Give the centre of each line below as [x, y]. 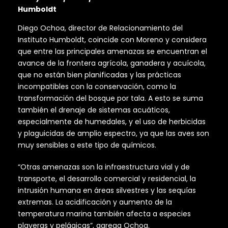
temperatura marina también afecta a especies [104, 214]
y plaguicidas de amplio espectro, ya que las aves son [113, 134]
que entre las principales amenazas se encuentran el [112, 52]
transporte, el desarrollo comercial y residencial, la [107, 179]
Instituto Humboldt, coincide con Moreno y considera [112, 40]
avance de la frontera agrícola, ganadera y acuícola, [112, 63]
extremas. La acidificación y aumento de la [95, 202]
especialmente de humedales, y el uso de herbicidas [112, 122]
